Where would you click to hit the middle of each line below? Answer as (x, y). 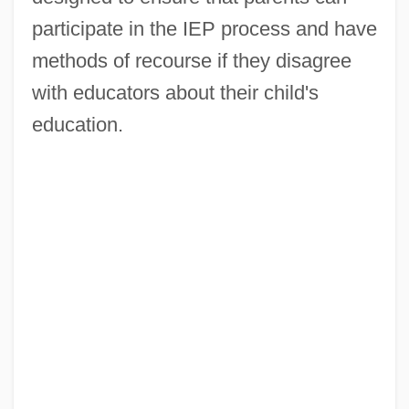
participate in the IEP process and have (204, 28)
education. (77, 124)
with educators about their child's (175, 92)
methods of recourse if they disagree (191, 60)
